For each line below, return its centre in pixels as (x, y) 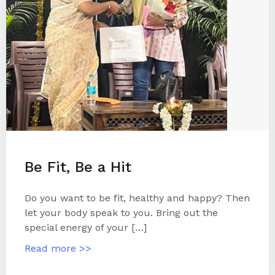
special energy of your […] (86, 227)
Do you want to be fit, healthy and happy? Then (137, 198)
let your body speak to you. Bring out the (121, 213)
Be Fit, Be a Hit (78, 167)
